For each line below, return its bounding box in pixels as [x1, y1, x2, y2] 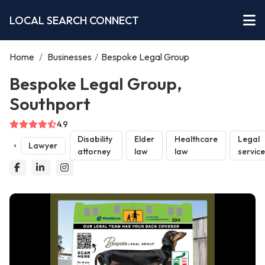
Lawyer [28, 140, 58, 151]
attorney [77, 146, 111, 157]
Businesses [47, 51, 92, 63]
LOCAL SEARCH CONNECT [9, 13, 139, 27]
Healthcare [174, 134, 218, 145]
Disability [77, 134, 113, 145]
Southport [9, 93, 91, 114]
